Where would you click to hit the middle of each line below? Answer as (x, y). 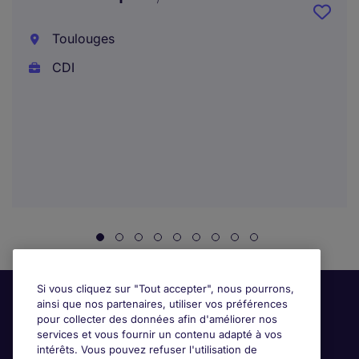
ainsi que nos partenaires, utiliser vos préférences (162, 304)
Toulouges (81, 38)
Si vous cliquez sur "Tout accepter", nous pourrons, (165, 288)
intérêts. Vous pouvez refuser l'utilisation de (147, 349)
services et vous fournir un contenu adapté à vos (159, 334)
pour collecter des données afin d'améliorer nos (157, 319)
